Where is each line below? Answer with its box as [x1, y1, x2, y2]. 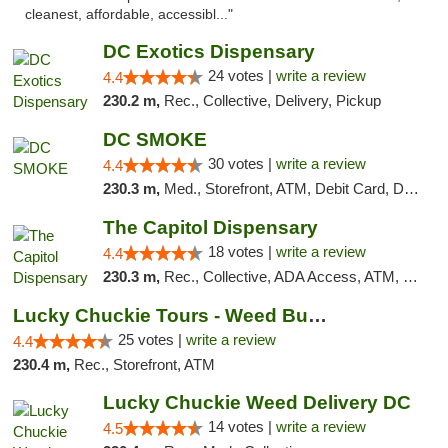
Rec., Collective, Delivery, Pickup [163, 92, 381, 109]
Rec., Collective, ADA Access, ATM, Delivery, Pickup [163, 268, 403, 285]
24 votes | [207, 67, 276, 84]
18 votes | [207, 243, 276, 260]
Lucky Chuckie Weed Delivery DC [102, 392, 411, 413]
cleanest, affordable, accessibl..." [25, 7, 233, 22]
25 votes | [118, 331, 186, 348]
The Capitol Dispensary [102, 217, 318, 238]
